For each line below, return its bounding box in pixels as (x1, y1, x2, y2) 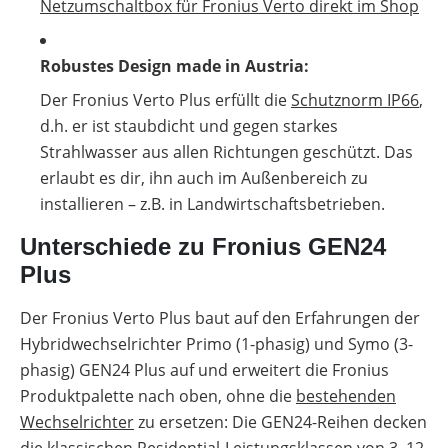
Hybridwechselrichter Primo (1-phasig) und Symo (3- (20, 333, 413, 355)
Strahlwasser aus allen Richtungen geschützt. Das (40, 141, 413, 163)
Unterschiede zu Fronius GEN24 (20, 233, 386, 260)
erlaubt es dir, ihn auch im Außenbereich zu (40, 167, 368, 189)
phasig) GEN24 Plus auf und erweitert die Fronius (20, 359, 389, 381)
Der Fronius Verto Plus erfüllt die (40, 89, 291, 111)
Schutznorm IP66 (291, 89, 419, 111)
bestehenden (296, 385, 396, 407)
